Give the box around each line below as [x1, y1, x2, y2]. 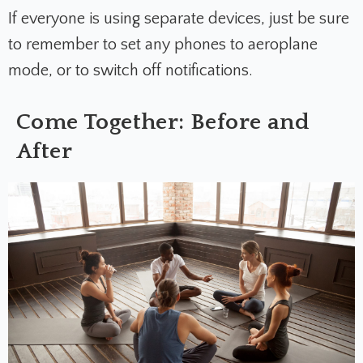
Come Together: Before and [16, 109, 310, 135]
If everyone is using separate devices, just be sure [8, 10, 349, 28]
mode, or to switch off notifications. [8, 62, 253, 80]
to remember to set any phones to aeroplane [8, 36, 318, 54]
